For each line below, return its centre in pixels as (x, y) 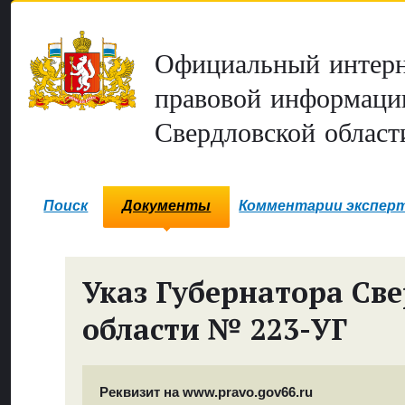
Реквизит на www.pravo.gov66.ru (207, 391)
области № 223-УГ (214, 330)
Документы (167, 206)
